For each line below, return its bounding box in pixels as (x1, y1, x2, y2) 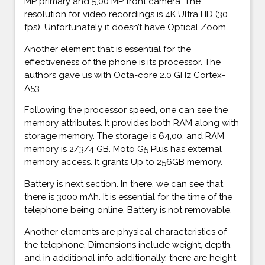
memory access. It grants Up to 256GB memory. (24, 156, 222, 167)
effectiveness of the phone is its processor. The (24, 56, 221, 67)
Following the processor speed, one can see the (24, 104, 228, 115)
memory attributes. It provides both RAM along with (24, 117, 239, 128)
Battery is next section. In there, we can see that (24, 178, 223, 189)
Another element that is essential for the (24, 43, 191, 54)
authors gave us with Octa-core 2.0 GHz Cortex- (24, 69, 225, 80)
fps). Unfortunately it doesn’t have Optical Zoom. (24, 21, 228, 33)
